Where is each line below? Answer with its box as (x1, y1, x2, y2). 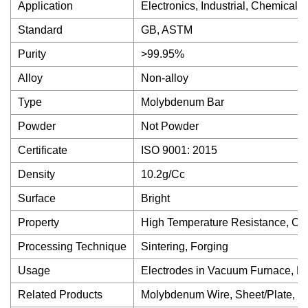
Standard (18, 24, 63, 36)
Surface (18, 192, 56, 204)
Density (18, 168, 55, 180)
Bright (141, 192, 170, 204)
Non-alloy (141, 72, 188, 84)
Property (18, 217, 59, 228)
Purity (18, 48, 46, 60)
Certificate (18, 144, 67, 156)
